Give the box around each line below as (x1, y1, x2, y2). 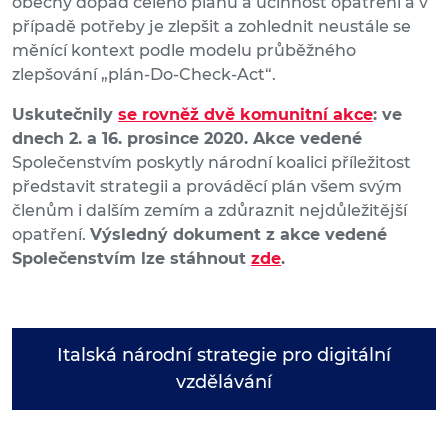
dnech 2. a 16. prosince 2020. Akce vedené (12, 129, 362, 149)
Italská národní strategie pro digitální (57, 344, 391, 367)
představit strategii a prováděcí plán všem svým (12, 177, 402, 197)
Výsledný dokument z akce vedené (90, 225, 387, 245)
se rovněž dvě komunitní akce (118, 105, 373, 125)
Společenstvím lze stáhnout (12, 249, 251, 269)
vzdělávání (176, 371, 272, 394)
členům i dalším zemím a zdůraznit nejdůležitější (12, 201, 407, 221)
